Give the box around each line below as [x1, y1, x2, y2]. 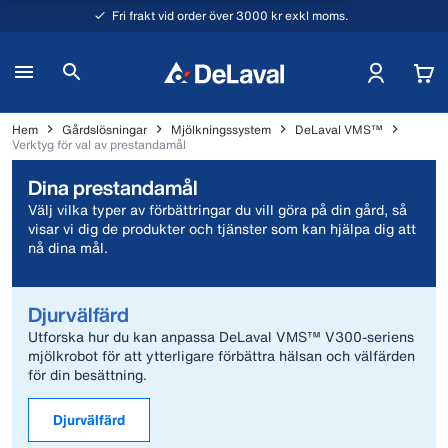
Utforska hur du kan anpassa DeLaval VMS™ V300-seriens [28, 326, 414, 347]
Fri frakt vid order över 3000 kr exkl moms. [112, 7, 348, 24]
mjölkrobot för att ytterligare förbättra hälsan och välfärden [28, 345, 415, 366]
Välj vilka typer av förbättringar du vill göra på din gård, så [28, 199, 407, 220]
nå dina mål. [28, 237, 108, 258]
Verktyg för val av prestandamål [12, 136, 186, 153]
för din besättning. [28, 364, 147, 385]
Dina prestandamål [28, 173, 198, 202]
